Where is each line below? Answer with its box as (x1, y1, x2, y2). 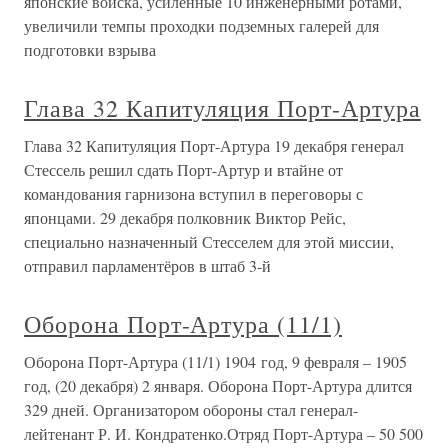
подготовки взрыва (24, 39, 156, 60)
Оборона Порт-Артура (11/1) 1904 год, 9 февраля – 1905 (24, 351, 407, 372)
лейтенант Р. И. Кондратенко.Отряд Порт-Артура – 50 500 (24, 423, 423, 444)
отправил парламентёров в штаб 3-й (24, 255, 271, 276)
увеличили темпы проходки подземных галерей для (24, 15, 379, 36)
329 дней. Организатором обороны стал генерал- (24, 399, 358, 420)
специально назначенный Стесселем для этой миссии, (24, 231, 394, 252)
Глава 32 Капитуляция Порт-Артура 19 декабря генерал (24, 135, 404, 156)
